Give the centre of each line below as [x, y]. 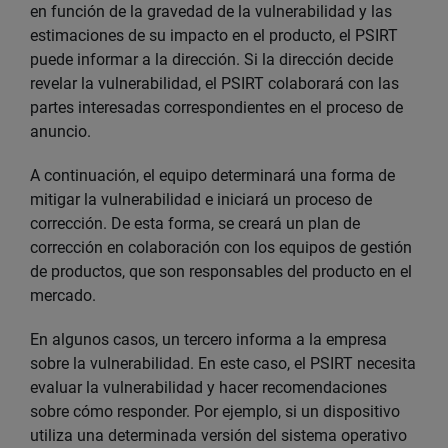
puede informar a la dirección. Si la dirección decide [211, 59]
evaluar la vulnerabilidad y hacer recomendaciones [208, 387]
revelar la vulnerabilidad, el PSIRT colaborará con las [214, 83]
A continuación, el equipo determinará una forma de [212, 175]
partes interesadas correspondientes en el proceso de [216, 107]
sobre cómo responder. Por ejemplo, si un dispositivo [215, 411]
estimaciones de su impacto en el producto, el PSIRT [214, 35]
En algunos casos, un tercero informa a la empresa [208, 339]
